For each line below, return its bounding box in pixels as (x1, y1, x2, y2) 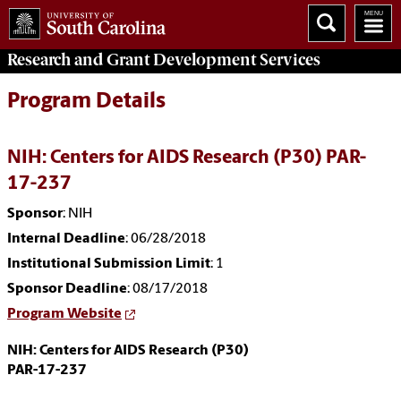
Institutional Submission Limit (7, 257, 210, 272)
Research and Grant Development (7, 49, 256, 70)
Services (256, 49, 320, 70)
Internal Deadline (7, 232, 125, 247)
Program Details (7, 91, 166, 114)
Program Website (7, 307, 122, 322)
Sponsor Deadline (7, 282, 127, 297)
